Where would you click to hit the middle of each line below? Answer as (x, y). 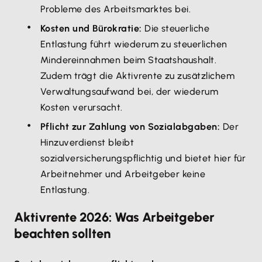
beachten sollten (62, 234)
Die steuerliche (176, 28)
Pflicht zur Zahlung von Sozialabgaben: (130, 127)
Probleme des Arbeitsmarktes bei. (116, 9)
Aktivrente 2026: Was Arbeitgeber (114, 217)
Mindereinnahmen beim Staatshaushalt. (129, 60)
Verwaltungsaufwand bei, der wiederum (130, 92)
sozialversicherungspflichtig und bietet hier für (143, 158)
